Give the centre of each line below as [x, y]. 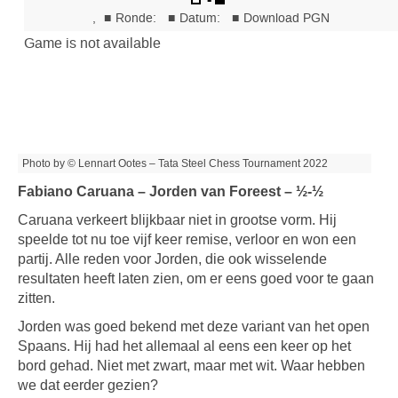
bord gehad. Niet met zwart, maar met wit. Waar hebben [191, 366]
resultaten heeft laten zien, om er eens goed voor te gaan [196, 279]
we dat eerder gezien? [88, 385]
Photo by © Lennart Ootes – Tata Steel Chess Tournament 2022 [175, 163]
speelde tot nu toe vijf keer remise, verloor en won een [187, 239]
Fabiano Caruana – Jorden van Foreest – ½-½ [171, 191]
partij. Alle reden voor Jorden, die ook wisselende [172, 259]
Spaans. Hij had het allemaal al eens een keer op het [184, 346]
